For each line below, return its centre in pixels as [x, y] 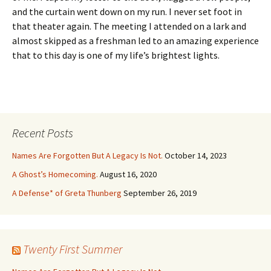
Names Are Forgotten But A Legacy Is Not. [87, 155]
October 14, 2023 [196, 155]
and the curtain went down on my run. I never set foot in [127, 11]
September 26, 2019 [160, 193]
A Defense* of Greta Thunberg [67, 193]
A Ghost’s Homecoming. [55, 174]
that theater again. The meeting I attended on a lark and [129, 26]
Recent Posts [43, 133]
